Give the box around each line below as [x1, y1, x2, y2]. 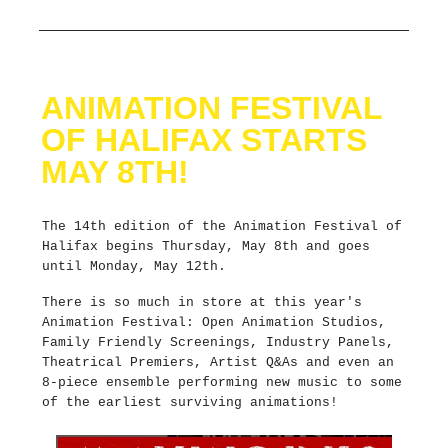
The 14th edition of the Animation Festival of [42, 218, 402, 234]
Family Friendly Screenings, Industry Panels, [42, 334, 394, 350]
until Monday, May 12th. [42, 258, 226, 274]
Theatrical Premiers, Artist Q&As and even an [42, 354, 394, 370]
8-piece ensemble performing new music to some [42, 374, 402, 390]
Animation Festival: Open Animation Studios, [42, 314, 386, 330]
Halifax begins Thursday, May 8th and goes [42, 238, 370, 254]
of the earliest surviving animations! [42, 394, 338, 410]
